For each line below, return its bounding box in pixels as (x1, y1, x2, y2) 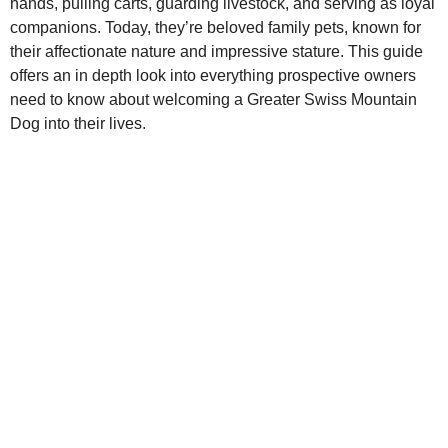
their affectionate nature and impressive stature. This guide (10, 43, 423, 60)
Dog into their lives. (10, 115, 146, 132)
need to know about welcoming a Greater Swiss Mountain (10, 91, 417, 108)
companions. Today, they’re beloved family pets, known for (10, 19, 421, 36)
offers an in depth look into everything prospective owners (10, 67, 416, 84)
